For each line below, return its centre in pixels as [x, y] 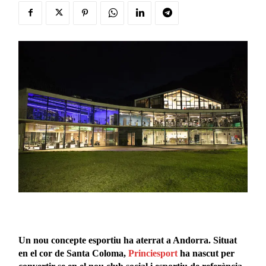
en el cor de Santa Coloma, [74, 254]
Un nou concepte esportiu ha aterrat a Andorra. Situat [128, 240]
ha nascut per [208, 254]
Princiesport [154, 254]
